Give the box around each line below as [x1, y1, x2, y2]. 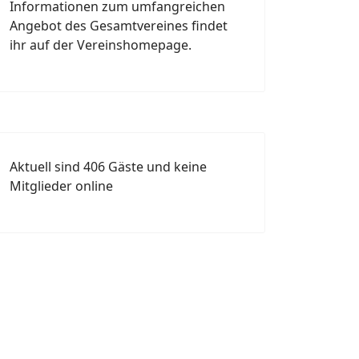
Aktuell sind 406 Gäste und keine [10, 158, 207, 176]
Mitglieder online [10, 177, 113, 196]
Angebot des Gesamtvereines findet [10, 17, 228, 35]
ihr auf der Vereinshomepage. [10, 36, 192, 54]
